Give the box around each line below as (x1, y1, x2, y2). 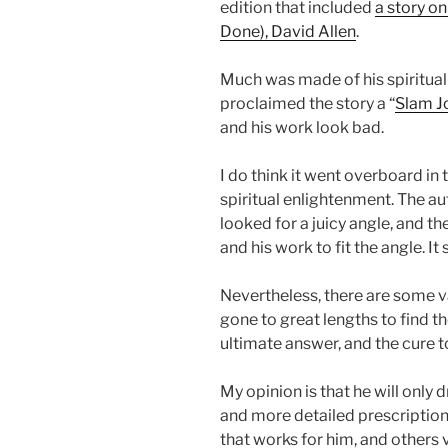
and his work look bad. (220, 118, 384, 138)
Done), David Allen (220, 22, 356, 42)
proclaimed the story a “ (220, 94, 395, 114)
